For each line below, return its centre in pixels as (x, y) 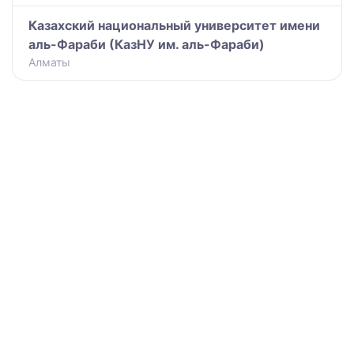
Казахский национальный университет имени (174, 25)
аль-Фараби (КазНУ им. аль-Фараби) (147, 44)
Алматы (49, 62)
